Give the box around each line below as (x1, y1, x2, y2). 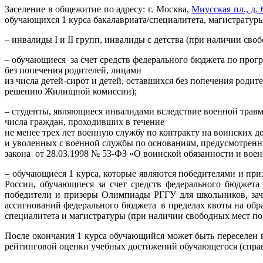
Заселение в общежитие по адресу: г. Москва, (5, 4, 192, 14)
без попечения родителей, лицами (5, 65, 141, 75)
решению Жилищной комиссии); (5, 86, 137, 96)
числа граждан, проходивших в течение (5, 116, 164, 127)
